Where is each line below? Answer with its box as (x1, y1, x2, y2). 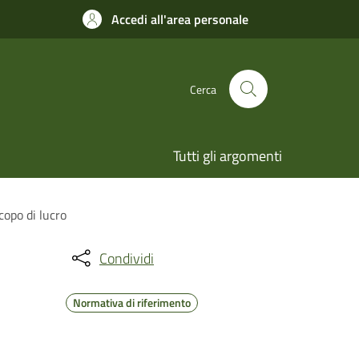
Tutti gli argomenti (173, 145, 282, 167)
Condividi (99, 247, 154, 269)
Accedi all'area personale (111, 10, 248, 29)
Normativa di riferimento (73, 294, 191, 311)
